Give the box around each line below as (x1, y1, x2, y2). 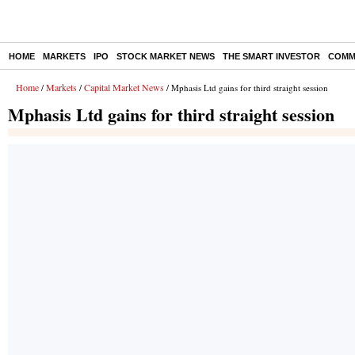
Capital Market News (84, 81, 164, 94)
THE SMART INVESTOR (223, 52, 320, 61)
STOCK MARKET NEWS (116, 52, 215, 61)
